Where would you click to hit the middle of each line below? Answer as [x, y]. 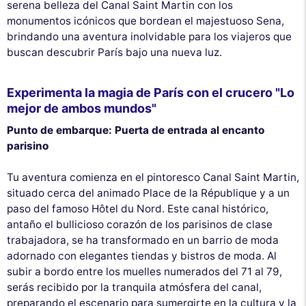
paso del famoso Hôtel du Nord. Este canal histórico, [138, 208]
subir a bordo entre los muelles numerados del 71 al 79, [144, 271]
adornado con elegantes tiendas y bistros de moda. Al [142, 255]
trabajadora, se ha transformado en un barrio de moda [143, 240]
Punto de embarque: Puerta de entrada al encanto [136, 130]
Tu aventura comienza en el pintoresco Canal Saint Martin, [153, 177]
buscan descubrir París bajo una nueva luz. [114, 52]
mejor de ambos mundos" [82, 108]
